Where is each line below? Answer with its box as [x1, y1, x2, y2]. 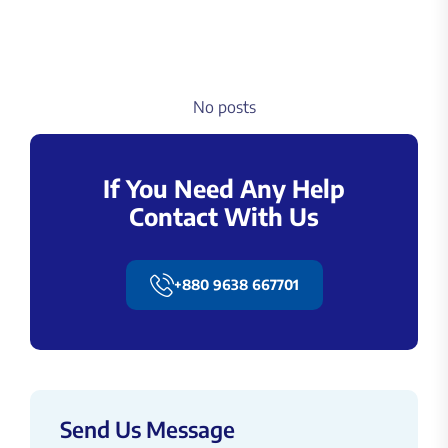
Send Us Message [60, 415, 235, 443]
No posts [192, 97, 256, 117]
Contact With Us [129, 201, 319, 231]
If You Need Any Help [103, 173, 345, 203]
